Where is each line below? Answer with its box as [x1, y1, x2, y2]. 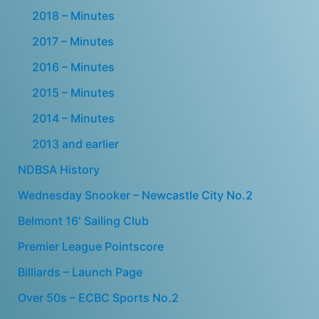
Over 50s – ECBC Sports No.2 [17, 290, 179, 305]
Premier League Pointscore [17, 239, 164, 253]
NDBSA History [17, 162, 100, 177]
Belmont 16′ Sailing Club [17, 213, 149, 228]
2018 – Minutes [31, 8, 115, 23]
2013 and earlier [31, 136, 119, 151]
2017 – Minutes [31, 33, 114, 48]
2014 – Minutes [31, 110, 115, 125]
